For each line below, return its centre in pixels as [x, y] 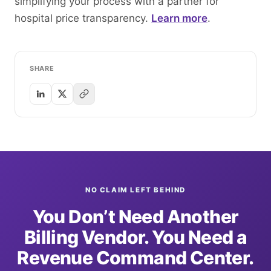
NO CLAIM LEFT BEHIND [135, 190]
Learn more [179, 18]
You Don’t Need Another [135, 217]
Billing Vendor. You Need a [135, 237]
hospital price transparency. [83, 18]
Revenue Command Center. [135, 258]
